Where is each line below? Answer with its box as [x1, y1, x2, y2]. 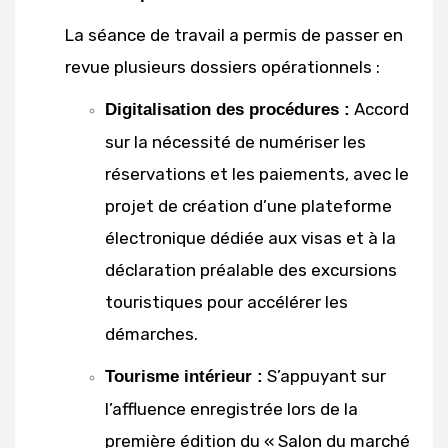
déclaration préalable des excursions [105, 259, 397, 280]
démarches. [105, 323, 198, 344]
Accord [350, 98, 409, 119]
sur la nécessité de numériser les [105, 131, 366, 152]
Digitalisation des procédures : [105, 99, 350, 119]
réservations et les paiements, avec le [105, 163, 409, 184]
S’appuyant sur [263, 365, 386, 386]
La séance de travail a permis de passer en [65, 24, 403, 45]
